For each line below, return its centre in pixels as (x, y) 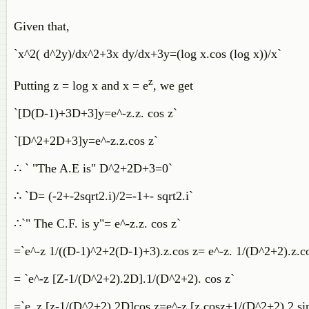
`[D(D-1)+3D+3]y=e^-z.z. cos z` (97, 113)
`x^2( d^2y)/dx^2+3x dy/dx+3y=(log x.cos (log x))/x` (149, 54)
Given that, (43, 26)
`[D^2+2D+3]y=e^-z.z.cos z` (88, 141)
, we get (175, 86)
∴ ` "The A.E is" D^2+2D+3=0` (95, 168)
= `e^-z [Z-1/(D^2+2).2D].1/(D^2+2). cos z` (126, 279)
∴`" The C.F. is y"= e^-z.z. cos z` (99, 223)
